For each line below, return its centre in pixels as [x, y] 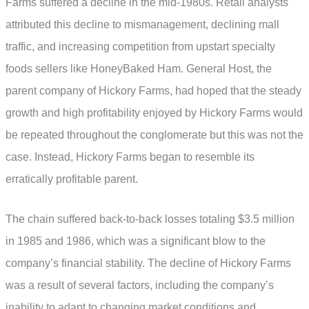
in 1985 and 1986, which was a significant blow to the [136, 241]
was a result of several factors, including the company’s [140, 285]
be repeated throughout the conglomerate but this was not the [154, 135]
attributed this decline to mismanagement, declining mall [142, 25]
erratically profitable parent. [72, 179]
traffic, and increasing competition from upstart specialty [140, 47]
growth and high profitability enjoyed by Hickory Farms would [154, 113]
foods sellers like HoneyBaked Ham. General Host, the [139, 69]
